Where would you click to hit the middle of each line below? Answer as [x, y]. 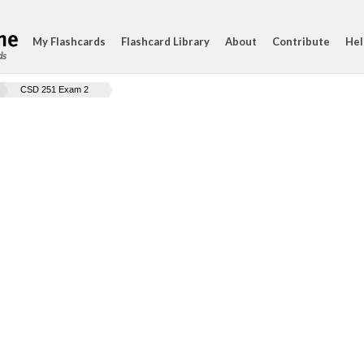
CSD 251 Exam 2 [54, 89]
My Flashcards [69, 41]
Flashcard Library [165, 41]
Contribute [301, 41]
